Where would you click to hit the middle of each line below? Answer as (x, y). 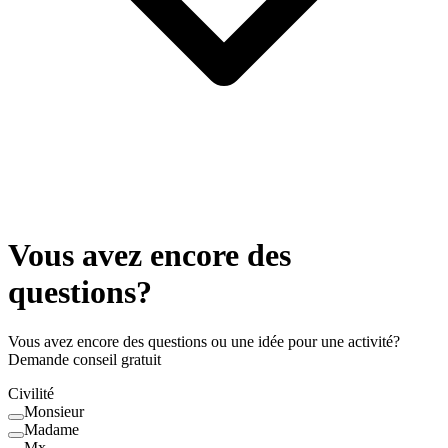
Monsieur (54, 411)
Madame (51, 429)
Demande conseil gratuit (84, 359)
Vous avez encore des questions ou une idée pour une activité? (204, 341)
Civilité (31, 393)
